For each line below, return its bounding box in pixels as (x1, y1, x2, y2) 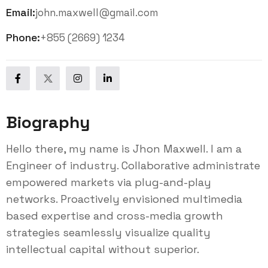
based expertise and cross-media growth (6, 209, 223, 223)
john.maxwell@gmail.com (35, 6, 158, 20)
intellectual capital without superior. (6, 242, 199, 257)
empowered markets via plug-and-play (6, 175, 211, 190)
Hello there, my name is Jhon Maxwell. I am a (6, 142, 242, 156)
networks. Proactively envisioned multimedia (6, 192, 242, 206)
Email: (6, 5, 35, 20)
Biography (6, 111, 90, 133)
